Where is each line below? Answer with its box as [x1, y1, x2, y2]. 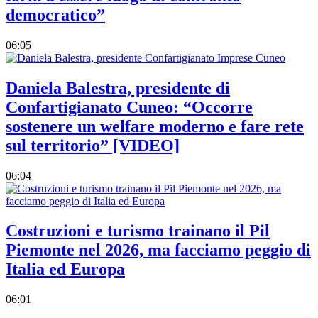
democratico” [6, 5, 105, 24]
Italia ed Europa [6, 260, 125, 279]
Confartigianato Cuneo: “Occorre [6, 97, 253, 116]
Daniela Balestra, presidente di [6, 78, 230, 97]
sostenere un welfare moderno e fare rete [6, 116, 304, 136]
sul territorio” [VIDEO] [6, 136, 180, 155]
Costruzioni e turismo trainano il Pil [6, 221, 270, 241]
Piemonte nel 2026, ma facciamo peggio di [6, 241, 311, 260]
